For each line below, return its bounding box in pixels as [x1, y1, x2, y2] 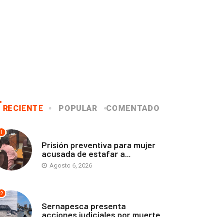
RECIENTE [2, 103, 44, 113]
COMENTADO [106, 103, 160, 113]
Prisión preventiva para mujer [42, 139, 155, 150]
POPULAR [59, 103, 97, 113]
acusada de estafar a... [42, 148, 131, 159]
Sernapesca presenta [42, 200, 126, 211]
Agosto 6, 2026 [48, 161, 92, 169]
